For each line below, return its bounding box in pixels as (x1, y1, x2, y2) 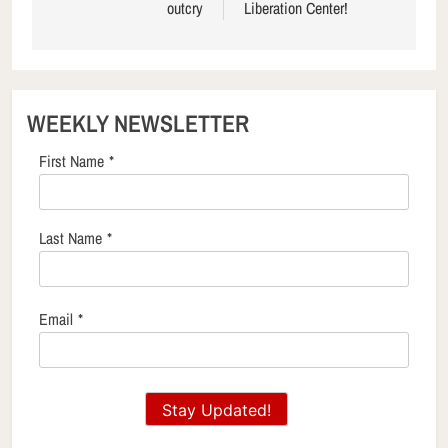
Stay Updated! (162, 400, 271, 421)
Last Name (39, 226, 102, 249)
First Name (39, 149, 104, 172)
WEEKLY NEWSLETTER (27, 106, 249, 139)
